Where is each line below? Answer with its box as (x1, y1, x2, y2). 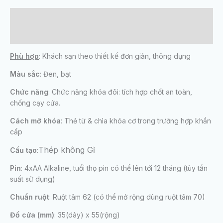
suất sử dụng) (10, 175, 55, 184)
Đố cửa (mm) (10, 211, 54, 220)
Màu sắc (10, 70, 40, 79)
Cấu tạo (10, 146, 37, 155)
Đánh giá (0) (10, 30, 54, 39)
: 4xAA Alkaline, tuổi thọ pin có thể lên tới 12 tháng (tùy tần (21, 164, 208, 173)
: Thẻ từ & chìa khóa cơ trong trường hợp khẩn (61, 116, 211, 125)
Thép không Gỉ (38, 145, 95, 155)
